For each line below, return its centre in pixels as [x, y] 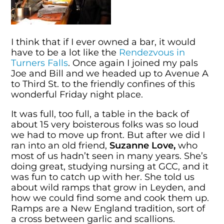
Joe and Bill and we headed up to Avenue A [110, 73]
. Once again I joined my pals [133, 63]
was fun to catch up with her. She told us [103, 176]
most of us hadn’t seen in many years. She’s [109, 155]
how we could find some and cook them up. [110, 197]
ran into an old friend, [60, 145]
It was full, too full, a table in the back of [100, 113]
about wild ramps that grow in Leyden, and [108, 187]
